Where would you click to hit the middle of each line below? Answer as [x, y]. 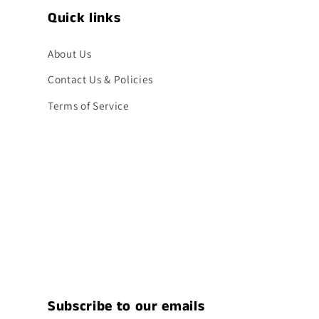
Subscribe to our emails [126, 307]
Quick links [84, 18]
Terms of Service [89, 106]
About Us [70, 53]
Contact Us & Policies [100, 79]
